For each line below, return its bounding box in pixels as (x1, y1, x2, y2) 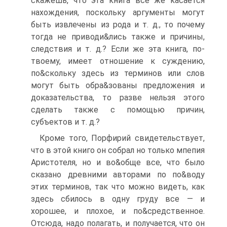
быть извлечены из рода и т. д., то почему (31, 20, 205, 29)
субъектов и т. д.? (31, 117, 100, 127)
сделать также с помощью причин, (31, 105, 205, 115)
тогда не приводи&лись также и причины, (31, 32, 205, 42)
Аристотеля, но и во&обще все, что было (31, 158, 205, 167)
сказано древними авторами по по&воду (31, 170, 205, 179)
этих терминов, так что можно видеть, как (31, 182, 205, 192)
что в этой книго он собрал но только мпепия (31, 145, 205, 155)
